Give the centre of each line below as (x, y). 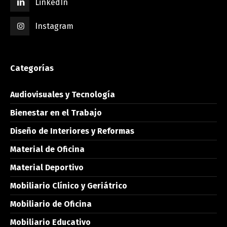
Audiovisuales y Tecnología (63, 95)
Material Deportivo (47, 168)
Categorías (32, 68)
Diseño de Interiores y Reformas (72, 131)
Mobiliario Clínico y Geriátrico (69, 186)
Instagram (54, 26)
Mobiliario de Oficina (51, 204)
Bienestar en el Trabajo (56, 113)
